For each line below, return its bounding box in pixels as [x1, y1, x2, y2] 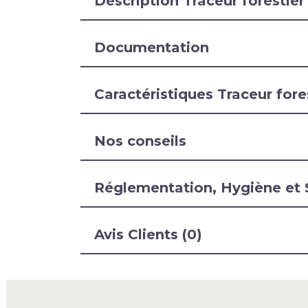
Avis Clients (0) [94, 226, 202, 243]
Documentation [94, 39, 209, 56]
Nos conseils [94, 133, 186, 149]
